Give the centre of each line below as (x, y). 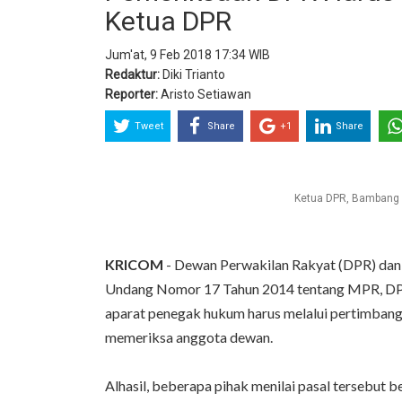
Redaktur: (132, 74)
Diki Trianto (192, 74)
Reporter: (131, 94)
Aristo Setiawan (205, 94)
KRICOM (134, 264)
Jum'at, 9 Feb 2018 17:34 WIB (188, 54)
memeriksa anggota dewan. (189, 336)
